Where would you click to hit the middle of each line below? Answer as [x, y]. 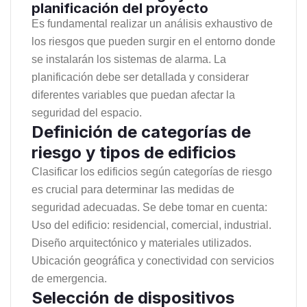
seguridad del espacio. [87, 112]
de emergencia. [69, 278]
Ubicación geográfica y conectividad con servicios [153, 260]
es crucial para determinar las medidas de [133, 189]
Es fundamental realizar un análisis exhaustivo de [152, 23]
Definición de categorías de [141, 132]
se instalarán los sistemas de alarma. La [129, 59]
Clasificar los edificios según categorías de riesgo [152, 171]
